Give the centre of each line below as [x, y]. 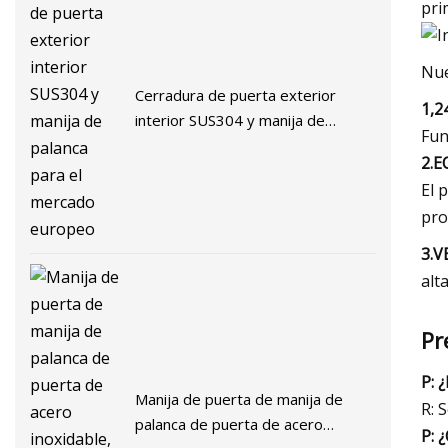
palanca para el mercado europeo [250, 144]
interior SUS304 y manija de [230, 119]
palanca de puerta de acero [229, 424]
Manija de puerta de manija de [239, 399]
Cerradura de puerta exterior [236, 94]
